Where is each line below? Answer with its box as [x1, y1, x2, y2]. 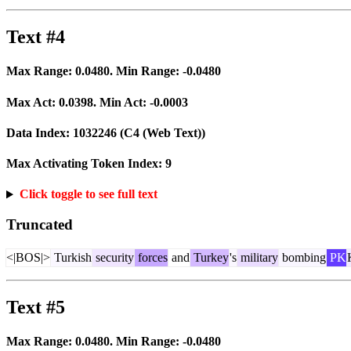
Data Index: [6, 125, 73, 139]
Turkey [190, 250, 229, 264]
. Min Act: [93, 95, 150, 109]
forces [135, 250, 168, 264]
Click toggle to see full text [19, 187, 157, 201]
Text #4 [6, 27, 65, 48]
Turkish [51, 250, 92, 264]
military [237, 250, 278, 264]
